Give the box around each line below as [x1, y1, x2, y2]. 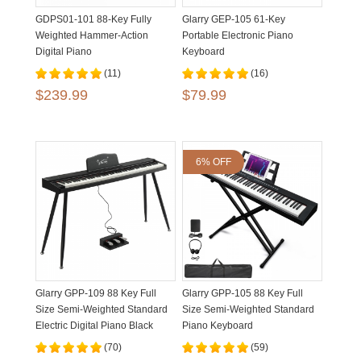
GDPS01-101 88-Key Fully [35, 14, 151, 25]
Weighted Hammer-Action [35, 30, 148, 41]
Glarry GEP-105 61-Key [182, 14, 285, 25]
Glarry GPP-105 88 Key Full [182, 288, 303, 299]
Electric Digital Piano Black [35, 320, 153, 331]
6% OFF [196, 156, 231, 168]
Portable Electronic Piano [182, 30, 293, 41]
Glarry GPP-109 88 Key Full [35, 288, 156, 299]
